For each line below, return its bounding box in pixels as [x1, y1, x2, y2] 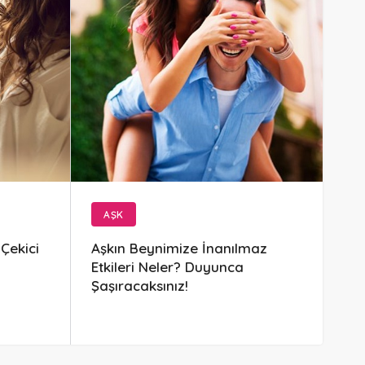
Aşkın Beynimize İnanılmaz [91, 240, 267, 257]
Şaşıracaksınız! [91, 277, 188, 295]
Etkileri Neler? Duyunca [91, 258, 244, 276]
